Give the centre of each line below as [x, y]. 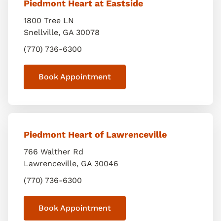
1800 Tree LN [49, 20]
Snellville [41, 32]
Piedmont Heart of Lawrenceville [95, 134]
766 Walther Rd [54, 152]
